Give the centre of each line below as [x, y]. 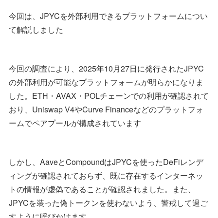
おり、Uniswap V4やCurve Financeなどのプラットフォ [106, 109]
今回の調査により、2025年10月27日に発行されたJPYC [106, 69]
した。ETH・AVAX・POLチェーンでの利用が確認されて [109, 96]
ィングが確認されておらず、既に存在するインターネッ [106, 176]
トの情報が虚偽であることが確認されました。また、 [102, 189]
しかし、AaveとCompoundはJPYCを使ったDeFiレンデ [106, 162]
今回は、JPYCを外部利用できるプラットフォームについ [108, 16]
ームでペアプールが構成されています [75, 123]
